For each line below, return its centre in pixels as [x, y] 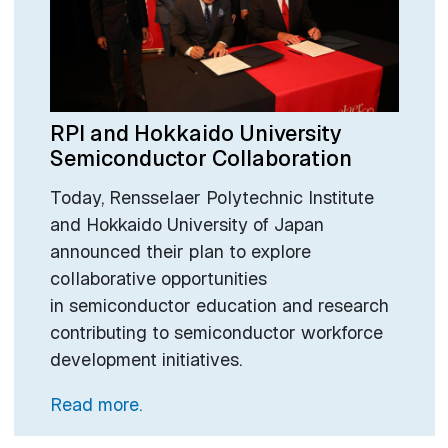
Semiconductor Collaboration [200, 157]
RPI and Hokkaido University [195, 132]
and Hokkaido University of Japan [186, 225]
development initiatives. [148, 360]
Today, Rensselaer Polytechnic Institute [211, 198]
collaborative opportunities [158, 279]
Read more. [95, 405]
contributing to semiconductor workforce [216, 333]
